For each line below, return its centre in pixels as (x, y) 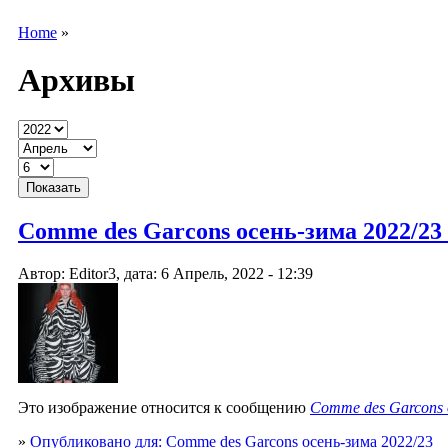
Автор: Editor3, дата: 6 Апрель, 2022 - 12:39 (165, 274)
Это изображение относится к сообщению (164, 408)
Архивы (76, 80)
